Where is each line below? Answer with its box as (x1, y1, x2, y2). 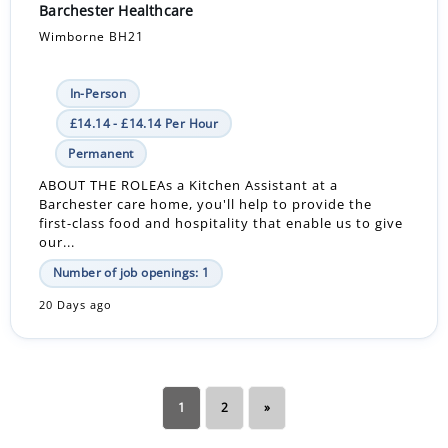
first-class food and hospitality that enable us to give (39, 214, 404, 233)
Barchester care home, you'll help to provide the (39, 195, 373, 214)
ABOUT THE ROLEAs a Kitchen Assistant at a (39, 176, 339, 195)
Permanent (68, 144, 134, 162)
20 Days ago (39, 297, 113, 312)
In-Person (69, 84, 127, 102)
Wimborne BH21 (39, 27, 145, 45)
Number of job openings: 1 (52, 264, 210, 282)
